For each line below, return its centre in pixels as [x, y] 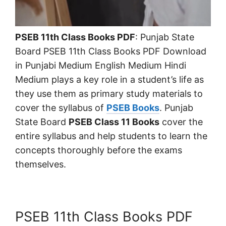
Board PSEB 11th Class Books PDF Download [111, 51]
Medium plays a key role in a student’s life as [109, 79]
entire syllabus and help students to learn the [111, 136]
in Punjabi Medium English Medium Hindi [101, 65]
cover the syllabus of [61, 107]
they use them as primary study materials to [109, 93]
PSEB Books [133, 107]
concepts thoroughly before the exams [99, 150]
